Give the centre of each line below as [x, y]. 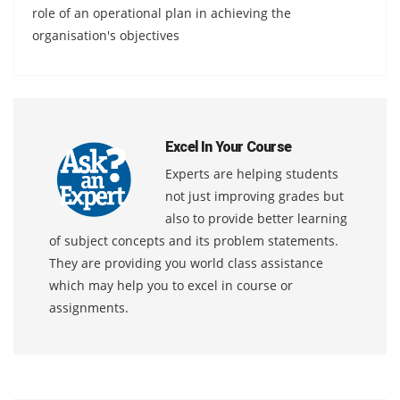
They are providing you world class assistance [186, 262]
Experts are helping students [252, 173]
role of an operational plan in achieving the [162, 12]
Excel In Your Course [228, 146]
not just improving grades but [254, 196]
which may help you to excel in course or [171, 285]
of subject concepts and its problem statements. [194, 240]
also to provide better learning [256, 218]
